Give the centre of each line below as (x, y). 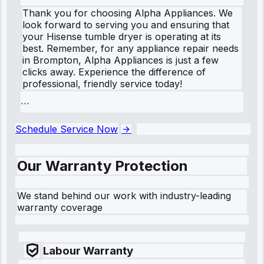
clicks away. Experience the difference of (114, 72)
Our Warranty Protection (103, 166)
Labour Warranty (88, 251)
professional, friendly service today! (102, 83)
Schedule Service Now (67, 129)
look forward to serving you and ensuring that (126, 24)
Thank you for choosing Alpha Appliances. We (128, 13)
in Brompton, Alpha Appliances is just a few (121, 60)
